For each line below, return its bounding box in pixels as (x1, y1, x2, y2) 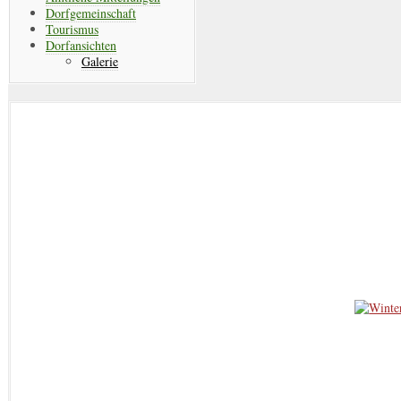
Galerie (81, 52, 118, 70)
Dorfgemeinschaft (46, 4, 136, 21)
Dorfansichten (46, 36, 116, 54)
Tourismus (46, 20, 98, 38)
